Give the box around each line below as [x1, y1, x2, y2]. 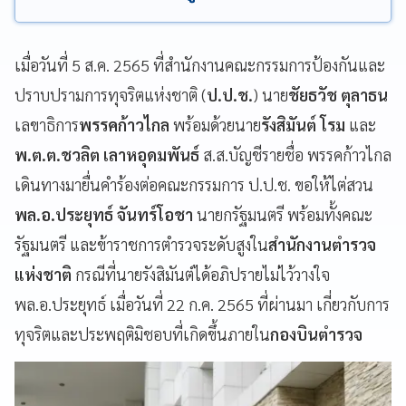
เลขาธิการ [14, 113, 79, 135]
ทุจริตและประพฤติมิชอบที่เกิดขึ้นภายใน [14, 323, 270, 344]
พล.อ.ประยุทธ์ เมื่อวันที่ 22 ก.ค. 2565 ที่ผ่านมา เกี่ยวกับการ [14, 293, 390, 314]
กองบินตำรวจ [270, 323, 362, 344]
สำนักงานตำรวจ [268, 233, 376, 255]
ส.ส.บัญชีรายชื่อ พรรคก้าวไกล [199, 143, 391, 165]
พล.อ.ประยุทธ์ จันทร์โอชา [14, 203, 193, 225]
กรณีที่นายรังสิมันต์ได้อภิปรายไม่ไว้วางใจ [72, 263, 330, 285]
